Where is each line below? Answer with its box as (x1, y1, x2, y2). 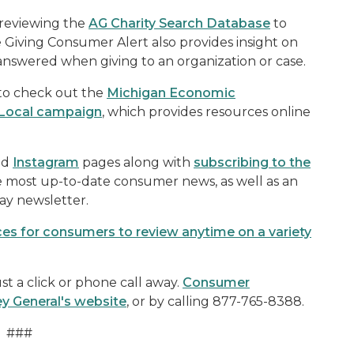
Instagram (13, 155, 79, 170)
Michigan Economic (107, 85, 235, 100)
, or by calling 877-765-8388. (126, 294, 311, 309)
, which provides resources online (102, 104, 311, 119)
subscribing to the (194, 155, 311, 170)
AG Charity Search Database (88, 16, 270, 31)
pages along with (79, 155, 194, 170)
